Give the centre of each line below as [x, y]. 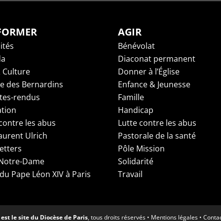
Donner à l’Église [149, 72]
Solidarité [136, 162]
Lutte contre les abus [157, 123]
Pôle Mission [141, 149]
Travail [130, 174]
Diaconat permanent [157, 59]
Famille [131, 97]
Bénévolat [136, 46]
